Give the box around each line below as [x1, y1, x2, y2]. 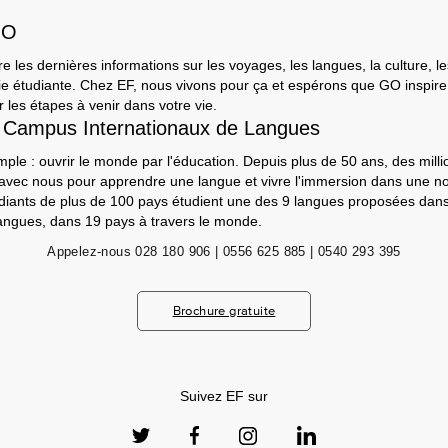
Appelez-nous [47, 244, 131, 259]
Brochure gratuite [172, 303, 276, 318]
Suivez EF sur [180, 388, 268, 404]
